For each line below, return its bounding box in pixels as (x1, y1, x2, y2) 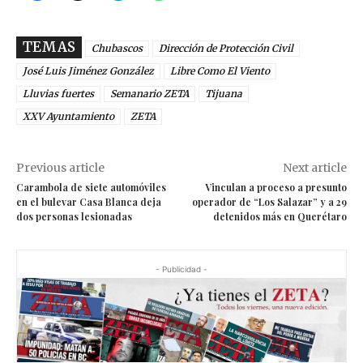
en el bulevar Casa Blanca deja (16, 194, 161, 208)
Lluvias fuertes (23, 87, 94, 100)
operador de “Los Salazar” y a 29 (191, 194, 347, 208)
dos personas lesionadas (16, 209, 132, 223)
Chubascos (92, 41, 143, 54)
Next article (282, 160, 347, 175)
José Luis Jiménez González (23, 64, 154, 77)
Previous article (16, 160, 105, 175)
